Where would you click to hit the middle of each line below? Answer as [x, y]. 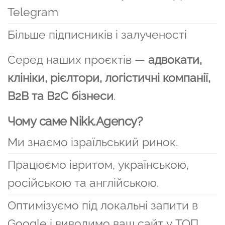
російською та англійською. [83, 183]
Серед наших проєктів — [78, 60]
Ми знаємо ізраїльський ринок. [93, 142]
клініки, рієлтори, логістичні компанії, [109, 78]
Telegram [33, 12]
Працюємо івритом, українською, [98, 164]
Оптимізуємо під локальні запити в [103, 205]
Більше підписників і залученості [97, 34]
